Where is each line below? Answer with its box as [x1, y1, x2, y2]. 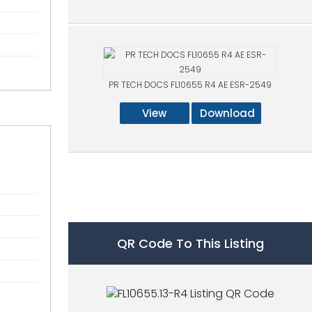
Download [199, 106, 255, 120]
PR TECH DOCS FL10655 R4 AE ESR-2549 [109, 79, 272, 91]
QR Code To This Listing [116, 235, 264, 252]
